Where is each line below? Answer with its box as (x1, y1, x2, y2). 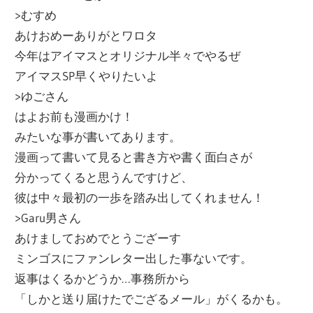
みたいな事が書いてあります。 (15, 129, 182, 144)
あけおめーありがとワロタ (15, 27, 158, 43)
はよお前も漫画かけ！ (15, 108, 134, 124)
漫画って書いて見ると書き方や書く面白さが (15, 149, 253, 164)
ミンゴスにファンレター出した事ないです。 (15, 250, 253, 265)
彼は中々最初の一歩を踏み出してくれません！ (15, 189, 265, 205)
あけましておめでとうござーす (15, 230, 182, 245)
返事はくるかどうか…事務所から (15, 270, 191, 286)
